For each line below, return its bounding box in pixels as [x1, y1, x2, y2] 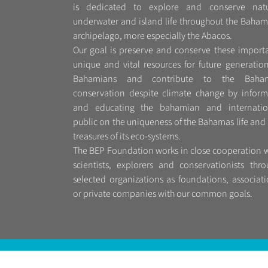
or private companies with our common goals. [73, 187, 252, 201]
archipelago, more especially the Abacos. [73, 29, 232, 43]
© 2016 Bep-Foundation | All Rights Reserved [73, 252, 203, 263]
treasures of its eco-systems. [73, 130, 181, 144]
